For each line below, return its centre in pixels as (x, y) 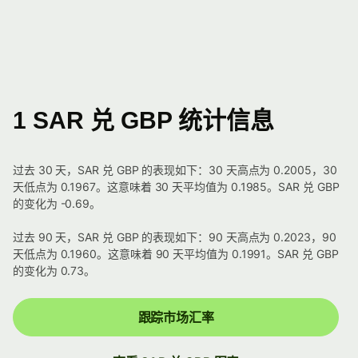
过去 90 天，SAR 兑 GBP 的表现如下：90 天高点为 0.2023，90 (175, 237)
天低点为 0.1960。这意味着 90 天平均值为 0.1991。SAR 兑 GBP (176, 254)
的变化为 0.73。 (54, 271)
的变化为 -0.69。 (57, 204)
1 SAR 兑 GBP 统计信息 (143, 121)
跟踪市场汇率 (176, 318)
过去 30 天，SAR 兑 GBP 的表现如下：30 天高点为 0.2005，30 (175, 170)
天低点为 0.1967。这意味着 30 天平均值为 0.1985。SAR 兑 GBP (176, 187)
